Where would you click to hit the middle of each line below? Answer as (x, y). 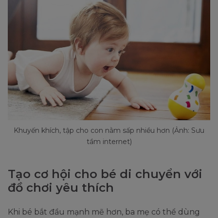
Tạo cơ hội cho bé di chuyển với (105, 174)
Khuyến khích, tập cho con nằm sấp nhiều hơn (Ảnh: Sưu (109, 131)
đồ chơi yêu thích (61, 188)
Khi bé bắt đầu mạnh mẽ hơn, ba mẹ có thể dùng (104, 212)
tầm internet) (109, 142)
